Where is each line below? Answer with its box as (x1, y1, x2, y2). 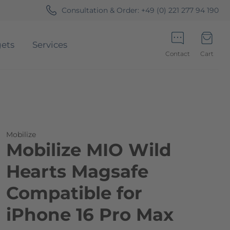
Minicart (206, 63, 228, 69)
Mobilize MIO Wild (6, 139, 171, 161)
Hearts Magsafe (6, 161, 148, 182)
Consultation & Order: (61, 6, 141, 15)
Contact (165, 50, 190, 57)
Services (32, 40, 68, 50)
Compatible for (6, 182, 142, 204)
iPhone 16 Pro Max (6, 204, 174, 225)
